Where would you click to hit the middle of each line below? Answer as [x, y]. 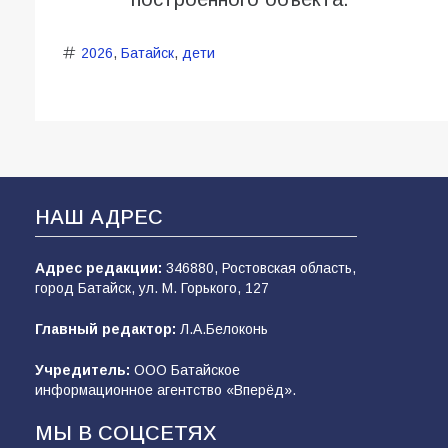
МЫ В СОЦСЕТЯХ [126, 433]
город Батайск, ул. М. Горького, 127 [152, 288]
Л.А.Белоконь [222, 329]
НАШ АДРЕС [99, 217]
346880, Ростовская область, [259, 268]
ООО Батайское [185, 370]
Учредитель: [82, 370]
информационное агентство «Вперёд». [165, 390]
